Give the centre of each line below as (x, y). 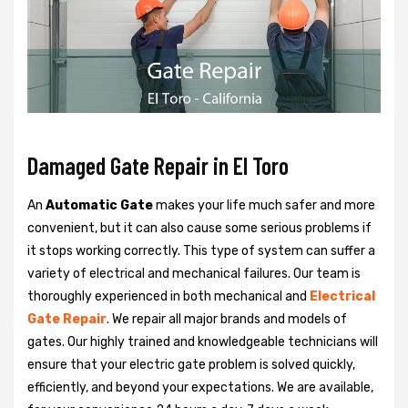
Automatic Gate (99, 205)
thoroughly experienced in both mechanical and (168, 296)
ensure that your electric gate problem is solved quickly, (191, 364)
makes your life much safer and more (264, 205)
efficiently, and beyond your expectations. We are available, (200, 387)
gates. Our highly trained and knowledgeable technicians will (203, 342)
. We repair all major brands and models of (227, 319)
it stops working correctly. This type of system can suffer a (201, 250)
